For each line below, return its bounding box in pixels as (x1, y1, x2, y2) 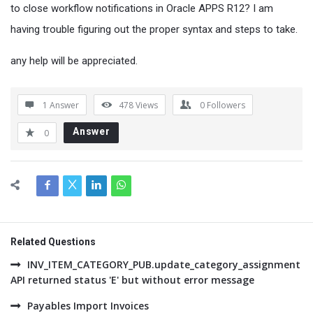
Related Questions (10, 236, 96, 247)
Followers (207, 99, 245, 111)
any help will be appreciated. (10, 54, 138, 67)
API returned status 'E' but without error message (10, 273, 254, 286)
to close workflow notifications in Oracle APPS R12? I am (10, 2, 273, 15)
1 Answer (43, 99, 79, 111)
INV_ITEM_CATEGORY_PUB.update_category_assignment (27, 258, 300, 271)
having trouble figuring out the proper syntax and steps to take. (10, 23, 298, 36)
